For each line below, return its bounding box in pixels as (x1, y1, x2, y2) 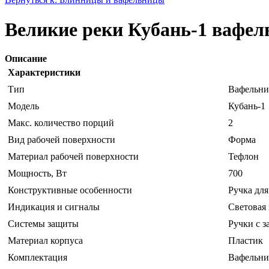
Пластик (228, 235, 263, 246)
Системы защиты (8, 219, 79, 229)
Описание (5, 53, 47, 64)
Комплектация (8, 252, 67, 263)
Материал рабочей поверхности (8, 151, 139, 162)
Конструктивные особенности (8, 185, 132, 196)
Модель (8, 101, 39, 112)
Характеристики (8, 67, 80, 78)
